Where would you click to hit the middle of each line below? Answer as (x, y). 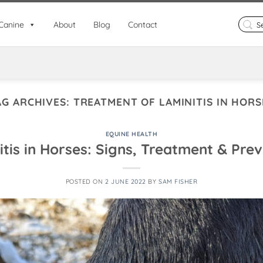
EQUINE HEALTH (131, 134)
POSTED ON (85, 182)
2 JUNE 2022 (125, 182)
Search (249, 21)
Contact (143, 24)
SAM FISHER (178, 182)
